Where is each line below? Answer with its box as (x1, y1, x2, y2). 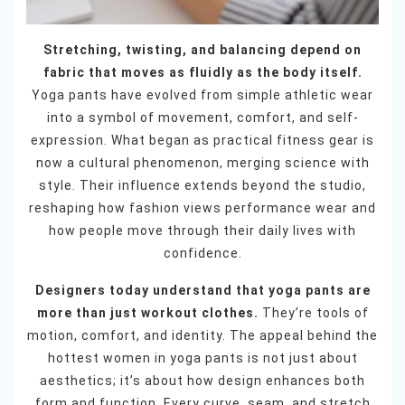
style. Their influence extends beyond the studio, (39, 178, 366, 193)
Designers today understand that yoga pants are (34, 283, 371, 298)
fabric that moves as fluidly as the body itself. (42, 65, 363, 80)
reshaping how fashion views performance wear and (29, 201, 376, 216)
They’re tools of (258, 306, 369, 321)
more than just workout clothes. (36, 306, 259, 321)
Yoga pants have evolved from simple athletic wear (32, 88, 373, 103)
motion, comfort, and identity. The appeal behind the (27, 328, 378, 344)
